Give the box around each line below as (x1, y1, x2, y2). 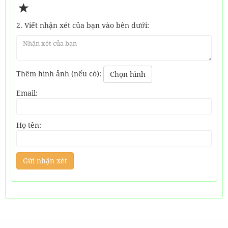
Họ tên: (16, 120, 41, 130)
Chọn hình (110, 69, 146, 79)
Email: (16, 88, 38, 98)
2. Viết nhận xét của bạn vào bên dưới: (16, 20, 149, 30)
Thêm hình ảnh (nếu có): (16, 68, 103, 78)
